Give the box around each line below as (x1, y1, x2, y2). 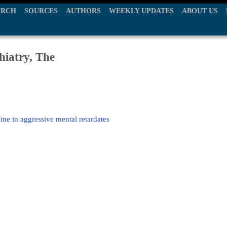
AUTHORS (66, 7, 101, 15)
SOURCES (24, 7, 58, 15)
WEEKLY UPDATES (109, 7, 174, 15)
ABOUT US (182, 7, 218, 15)
